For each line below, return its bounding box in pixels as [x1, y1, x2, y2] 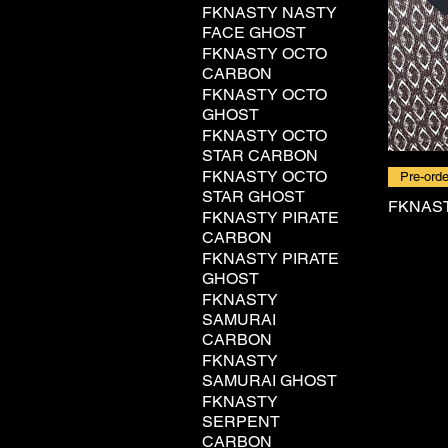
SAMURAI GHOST [202, 371, 337, 390]
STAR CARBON [202, 146, 318, 165]
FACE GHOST [202, 23, 306, 42]
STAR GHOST [202, 187, 305, 206]
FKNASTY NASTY [202, 3, 337, 22]
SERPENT [202, 412, 280, 431]
